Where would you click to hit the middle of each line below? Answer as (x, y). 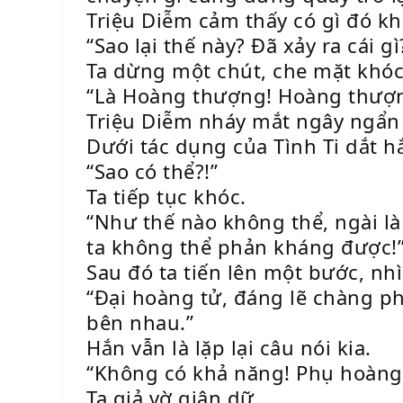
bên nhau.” (140, 322)
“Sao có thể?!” (152, 171)
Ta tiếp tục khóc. (166, 196)
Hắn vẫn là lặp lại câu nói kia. (229, 347)
